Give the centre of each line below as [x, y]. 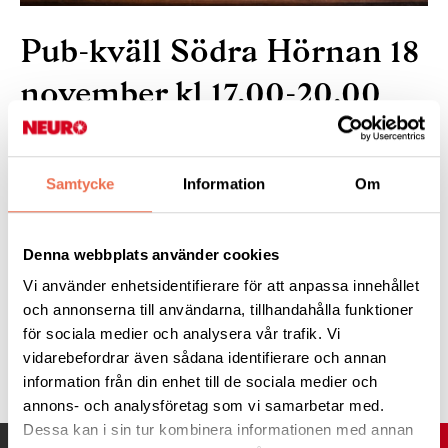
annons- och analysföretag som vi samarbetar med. [203, 406]
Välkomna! [62, 269]
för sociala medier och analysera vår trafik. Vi [182, 334]
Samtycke [80, 183]
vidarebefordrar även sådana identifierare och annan [205, 358]
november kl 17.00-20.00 [200, 93]
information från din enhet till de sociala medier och [200, 382]
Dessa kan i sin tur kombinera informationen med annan [218, 430]
